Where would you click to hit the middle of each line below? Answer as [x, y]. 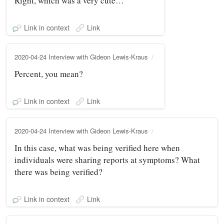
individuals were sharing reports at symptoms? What [107, 159]
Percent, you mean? [49, 73]
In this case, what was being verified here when [97, 147]
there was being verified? [58, 171]
